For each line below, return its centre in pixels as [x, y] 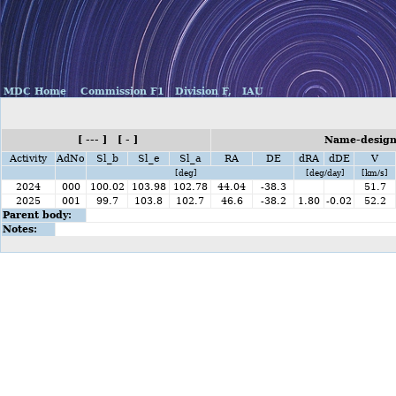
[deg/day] [324, 173]
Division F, [202, 91]
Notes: [20, 229]
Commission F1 [121, 91]
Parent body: [37, 215]
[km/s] [375, 173]
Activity [28, 159]
